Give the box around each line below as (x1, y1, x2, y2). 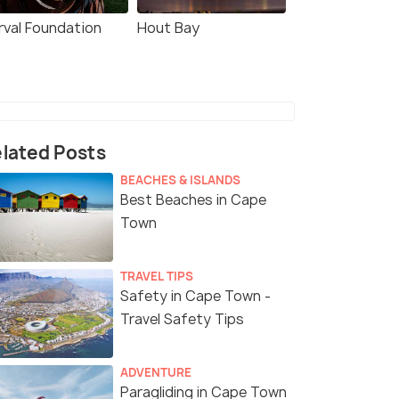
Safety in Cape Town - (120, 287, 271, 306)
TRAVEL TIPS (120, 268, 193, 285)
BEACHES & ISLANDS (120, 172, 240, 189)
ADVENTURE (120, 364, 191, 381)
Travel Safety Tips (120, 310, 244, 330)
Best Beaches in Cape (120, 191, 266, 210)
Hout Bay (137, 18, 199, 38)
